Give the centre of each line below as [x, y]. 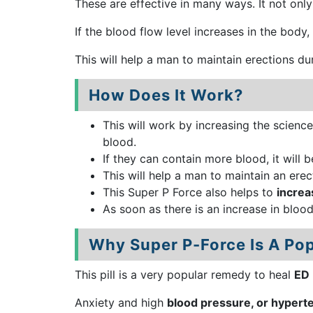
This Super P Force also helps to [190, 192]
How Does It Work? [166, 95]
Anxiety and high [121, 303]
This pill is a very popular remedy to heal [184, 275]
